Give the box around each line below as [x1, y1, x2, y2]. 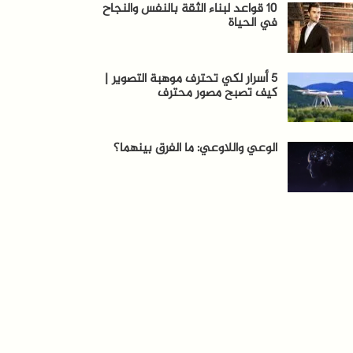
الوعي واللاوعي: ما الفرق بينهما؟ [113, 138, 278, 160]
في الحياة [229, 13, 278, 35]
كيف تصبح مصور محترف [158, 82, 278, 104]
